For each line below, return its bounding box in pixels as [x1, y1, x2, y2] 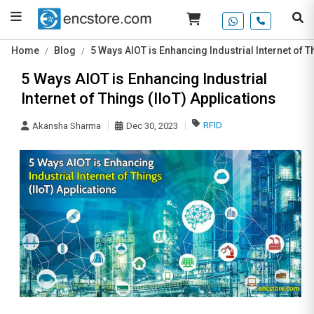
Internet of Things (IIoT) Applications [21, 89, 276, 107]
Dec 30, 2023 [126, 120, 178, 131]
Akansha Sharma [32, 120, 101, 131]
